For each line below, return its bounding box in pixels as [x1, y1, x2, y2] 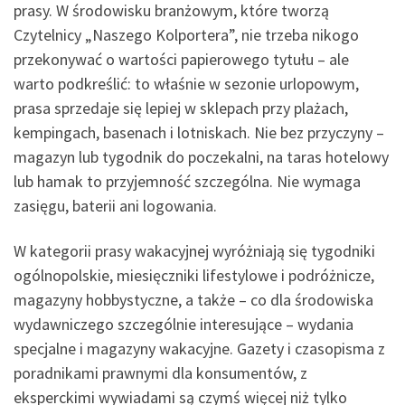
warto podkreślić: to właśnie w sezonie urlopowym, [14, 73, 359, 95]
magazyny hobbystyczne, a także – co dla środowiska [14, 288, 373, 310]
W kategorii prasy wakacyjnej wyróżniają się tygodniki [14, 240, 375, 261]
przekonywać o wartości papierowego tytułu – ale [14, 49, 349, 71]
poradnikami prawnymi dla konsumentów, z [14, 362, 307, 383]
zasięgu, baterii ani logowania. [14, 195, 217, 217]
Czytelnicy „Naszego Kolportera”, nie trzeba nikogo [14, 24, 359, 46]
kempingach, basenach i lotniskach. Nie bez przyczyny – [14, 122, 384, 144]
